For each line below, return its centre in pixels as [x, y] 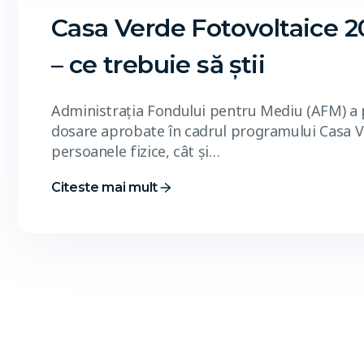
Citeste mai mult [104, 187]
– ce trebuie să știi [158, 65]
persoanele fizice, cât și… [136, 151]
